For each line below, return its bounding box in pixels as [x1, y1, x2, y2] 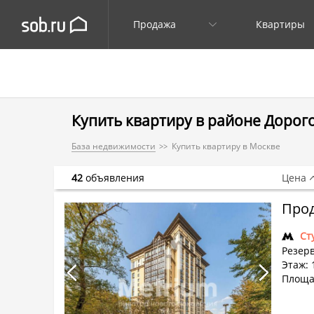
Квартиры [256, 18, 305, 31]
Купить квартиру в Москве [172, 140, 280, 152]
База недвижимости [71, 140, 156, 152]
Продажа [133, 18, 176, 31]
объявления [83, 170, 144, 184]
